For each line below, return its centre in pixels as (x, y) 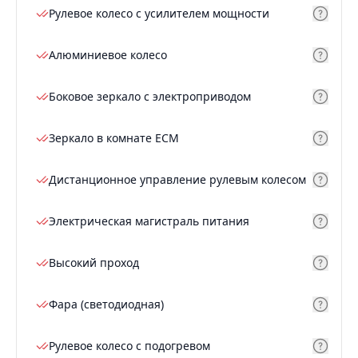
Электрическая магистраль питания (149, 221)
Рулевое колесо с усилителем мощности (159, 14)
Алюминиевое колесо (108, 55)
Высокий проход (94, 263)
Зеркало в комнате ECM (114, 138)
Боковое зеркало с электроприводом (150, 97)
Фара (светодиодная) (106, 304)
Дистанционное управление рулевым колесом (177, 180)
